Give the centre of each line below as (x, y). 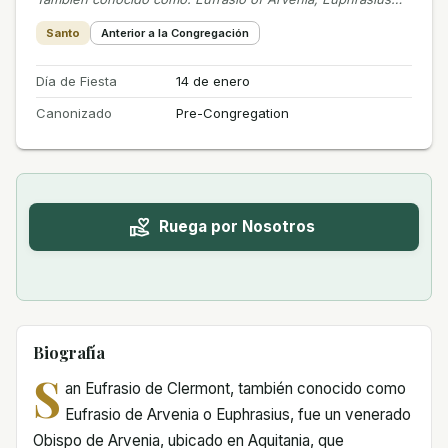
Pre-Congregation (232, 112)
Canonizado (74, 112)
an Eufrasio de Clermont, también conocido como (235, 388)
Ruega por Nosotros (237, 227)
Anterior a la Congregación (175, 32)
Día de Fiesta (76, 80)
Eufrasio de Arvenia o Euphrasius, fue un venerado (237, 414)
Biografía (69, 352)
